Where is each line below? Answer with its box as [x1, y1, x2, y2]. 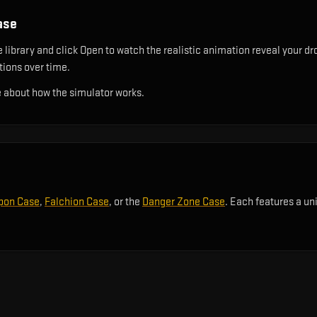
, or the [109, 195, 142, 209]
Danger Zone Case [142, 195, 225, 209]
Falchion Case [45, 195, 109, 209]
